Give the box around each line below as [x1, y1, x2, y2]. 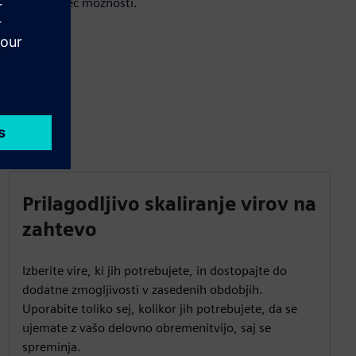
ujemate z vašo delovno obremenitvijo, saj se [21, 320, 271, 335]
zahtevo [21, 218, 97, 241]
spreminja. [21, 339, 81, 354]
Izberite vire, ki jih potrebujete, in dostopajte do [21, 263, 287, 278]
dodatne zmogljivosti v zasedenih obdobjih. [21, 282, 263, 297]
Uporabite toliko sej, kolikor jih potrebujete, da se [21, 301, 297, 316]
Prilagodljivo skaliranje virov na [21, 192, 316, 215]
